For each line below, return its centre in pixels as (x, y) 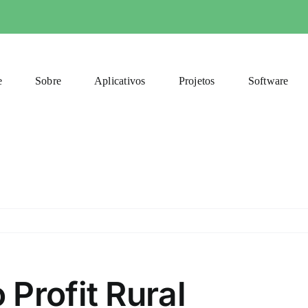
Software (268, 81)
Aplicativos (120, 81)
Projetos (197, 81)
